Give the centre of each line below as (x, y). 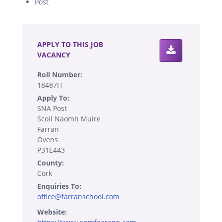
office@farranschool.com (78, 196)
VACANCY (54, 55)
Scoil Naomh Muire (69, 118)
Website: (52, 212)
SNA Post (52, 108)
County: (51, 163)
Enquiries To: (59, 186)
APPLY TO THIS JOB (70, 44)
